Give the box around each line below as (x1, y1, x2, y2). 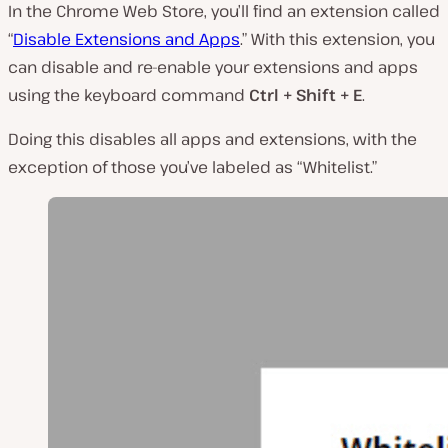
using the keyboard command (8, 84, 249, 107)
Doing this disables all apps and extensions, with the (8, 128, 417, 151)
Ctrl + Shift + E (249, 84, 362, 107)
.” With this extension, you (240, 28, 435, 51)
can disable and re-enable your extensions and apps (8, 56, 418, 79)
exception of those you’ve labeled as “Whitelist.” (8, 156, 377, 179)
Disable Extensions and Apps (13, 28, 240, 51)
